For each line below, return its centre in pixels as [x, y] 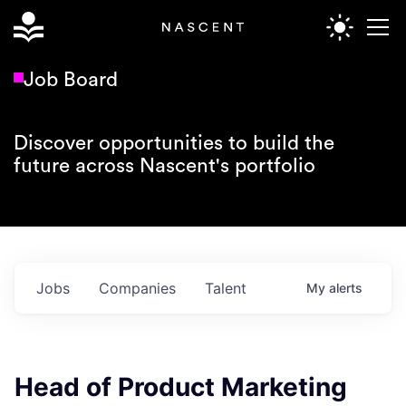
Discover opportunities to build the [174, 144]
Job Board [71, 80]
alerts [346, 287]
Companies [137, 288]
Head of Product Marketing [181, 387]
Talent [226, 288]
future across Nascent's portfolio [164, 166]
